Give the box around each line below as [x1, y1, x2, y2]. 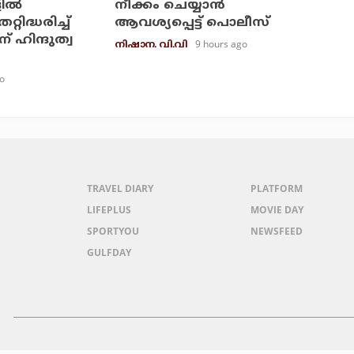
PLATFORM [250, 181, 303, 195]
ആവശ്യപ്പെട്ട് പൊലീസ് [114, 14, 269, 31]
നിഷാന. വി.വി [114, 39, 188, 51]
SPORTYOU [87, 224, 140, 238]
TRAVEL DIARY [87, 181, 154, 195]
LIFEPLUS [87, 202, 132, 217]
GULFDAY [87, 245, 132, 259]
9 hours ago [195, 36, 248, 51]
